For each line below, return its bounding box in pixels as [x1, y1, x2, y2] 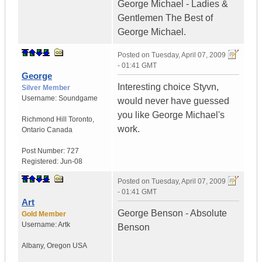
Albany [22, 242, 43, 250]
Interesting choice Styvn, [118, 82, 219, 92]
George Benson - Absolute [118, 208, 227, 219]
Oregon [47, 242, 71, 250]
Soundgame [58, 94, 98, 103]
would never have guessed [118, 96, 229, 106]
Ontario [22, 126, 45, 135]
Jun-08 [60, 157, 82, 166]
